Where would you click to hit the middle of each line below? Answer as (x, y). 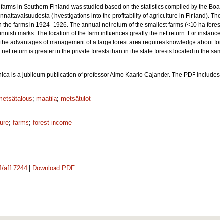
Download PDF (54, 168)
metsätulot (76, 98)
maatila (47, 98)
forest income (52, 123)
